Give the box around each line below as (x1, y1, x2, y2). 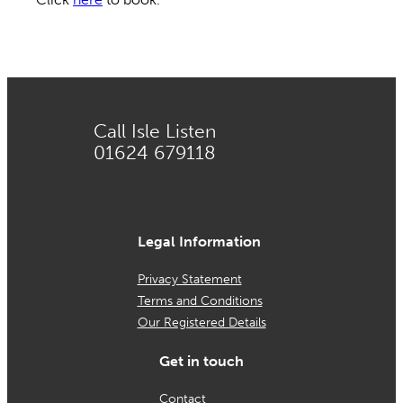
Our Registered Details (137, 315, 266, 331)
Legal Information (137, 233, 261, 251)
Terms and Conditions (137, 293, 263, 309)
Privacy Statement (137, 272, 242, 288)
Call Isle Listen (94, 121, 216, 143)
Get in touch (159, 352, 244, 370)
